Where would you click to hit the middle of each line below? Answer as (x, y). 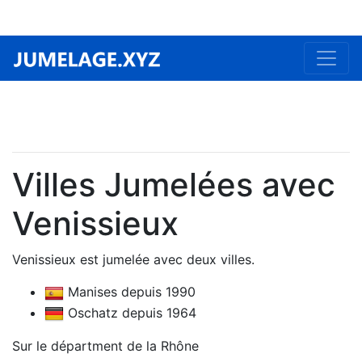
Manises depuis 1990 (130, 292)
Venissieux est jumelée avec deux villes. (133, 259)
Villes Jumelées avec (174, 185)
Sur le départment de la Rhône (105, 346)
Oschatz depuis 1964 (130, 312)
